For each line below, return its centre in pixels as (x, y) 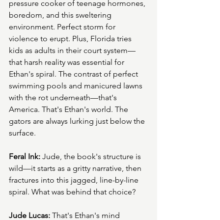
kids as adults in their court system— (72, 51)
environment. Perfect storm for (63, 27)
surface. (22, 133)
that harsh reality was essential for (68, 62)
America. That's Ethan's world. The (69, 110)
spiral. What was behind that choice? (72, 192)
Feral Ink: (25, 157)
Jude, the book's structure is (92, 157)
